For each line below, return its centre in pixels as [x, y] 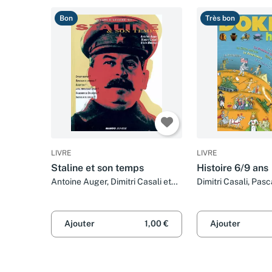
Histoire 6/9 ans [233, 168]
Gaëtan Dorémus [229, 193]
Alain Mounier [78, 193]
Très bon [220, 19]
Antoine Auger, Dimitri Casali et [111, 182]
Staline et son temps [97, 168]
